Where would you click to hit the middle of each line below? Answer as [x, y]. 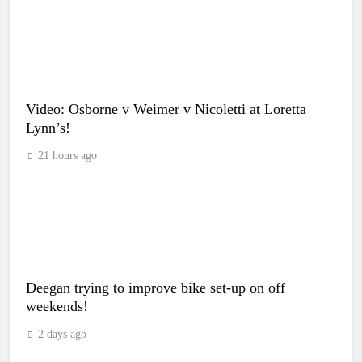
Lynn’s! [48, 128]
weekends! [57, 306]
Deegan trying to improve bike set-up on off [156, 288]
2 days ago [62, 334]
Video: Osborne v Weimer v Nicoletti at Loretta [166, 109]
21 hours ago [67, 156]
